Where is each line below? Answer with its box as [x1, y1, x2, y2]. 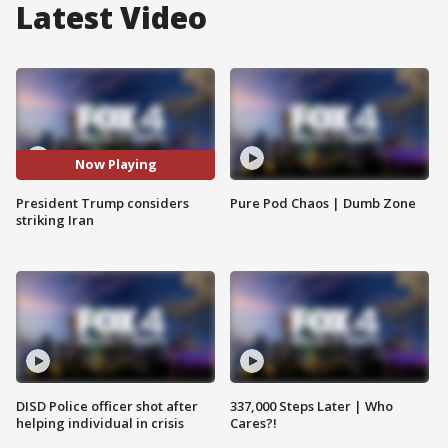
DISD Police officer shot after [16, 396, 198, 415]
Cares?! [230, 413, 277, 432]
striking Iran [16, 210, 94, 229]
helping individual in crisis [16, 413, 184, 432]
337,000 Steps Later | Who [230, 396, 393, 415]
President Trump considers [16, 193, 189, 212]
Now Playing [74, 155, 157, 174]
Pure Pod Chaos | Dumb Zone [230, 193, 416, 212]
